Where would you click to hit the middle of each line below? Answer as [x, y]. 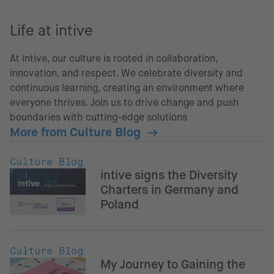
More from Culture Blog [75, 133]
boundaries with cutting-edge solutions [98, 117]
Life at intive [51, 31]
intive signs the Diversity [169, 176]
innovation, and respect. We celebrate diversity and [126, 73]
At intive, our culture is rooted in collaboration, [114, 59]
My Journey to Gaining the [173, 265]
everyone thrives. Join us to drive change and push [124, 103]
